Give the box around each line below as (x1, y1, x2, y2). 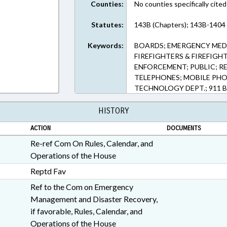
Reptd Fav (30, 166, 66, 176)
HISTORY (98, 106, 129, 116)
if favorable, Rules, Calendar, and (30, 206, 142, 216)
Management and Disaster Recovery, (30, 194, 158, 204)
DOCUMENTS (166, 124, 201, 132)
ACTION (30, 124, 51, 132)
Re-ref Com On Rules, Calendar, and (30, 138, 153, 148)
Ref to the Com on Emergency (30, 182, 133, 192)
